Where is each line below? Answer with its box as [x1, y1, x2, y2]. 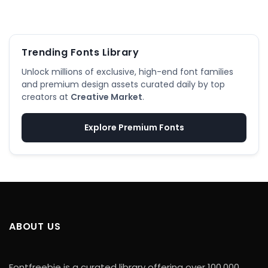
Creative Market [71, 90, 142, 103]
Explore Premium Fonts [84, 121, 184, 133]
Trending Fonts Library [22, 45, 139, 59]
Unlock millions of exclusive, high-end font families [22, 65, 233, 78]
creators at [22, 90, 71, 103]
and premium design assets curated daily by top [22, 78, 225, 90]
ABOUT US [9, 219, 61, 233]
